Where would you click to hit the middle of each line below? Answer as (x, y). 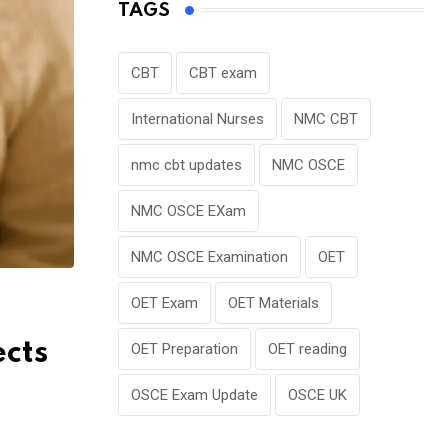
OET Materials (273, 302)
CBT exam (223, 72)
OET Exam (164, 302)
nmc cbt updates (186, 164)
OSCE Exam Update (194, 394)
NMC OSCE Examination (209, 256)
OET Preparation (184, 348)
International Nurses (197, 118)
